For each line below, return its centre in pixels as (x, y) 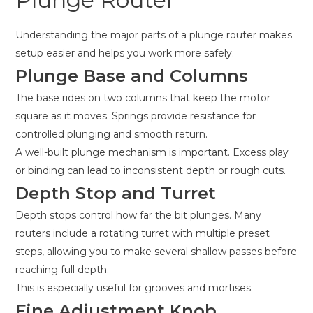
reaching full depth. (62, 270)
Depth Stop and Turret (116, 194)
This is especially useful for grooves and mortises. (134, 288)
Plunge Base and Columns (132, 76)
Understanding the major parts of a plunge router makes (154, 35)
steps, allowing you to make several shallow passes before (156, 252)
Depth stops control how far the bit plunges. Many (138, 216)
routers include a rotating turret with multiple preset (143, 234)
